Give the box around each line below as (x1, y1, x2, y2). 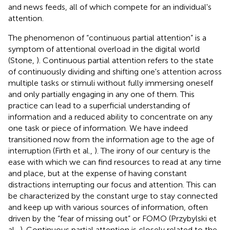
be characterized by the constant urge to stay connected (8, 190, 218, 201)
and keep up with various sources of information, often (8, 202, 208, 212)
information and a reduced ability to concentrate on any (8, 111, 213, 122)
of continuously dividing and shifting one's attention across (8, 66, 222, 76)
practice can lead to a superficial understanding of (8, 100, 190, 110)
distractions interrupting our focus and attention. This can (8, 179, 216, 189)
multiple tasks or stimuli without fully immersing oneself (8, 78, 213, 88)
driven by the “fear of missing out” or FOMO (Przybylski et (8, 213, 217, 223)
